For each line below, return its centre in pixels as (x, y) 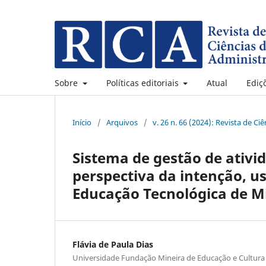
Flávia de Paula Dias (113, 244)
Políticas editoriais (143, 83)
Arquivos (122, 122)
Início (82, 122)
